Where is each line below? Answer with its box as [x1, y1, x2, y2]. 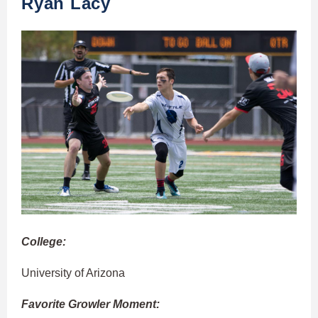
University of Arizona [21, 267, 125, 280]
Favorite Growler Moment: [21, 298, 160, 311]
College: [21, 236, 66, 248]
